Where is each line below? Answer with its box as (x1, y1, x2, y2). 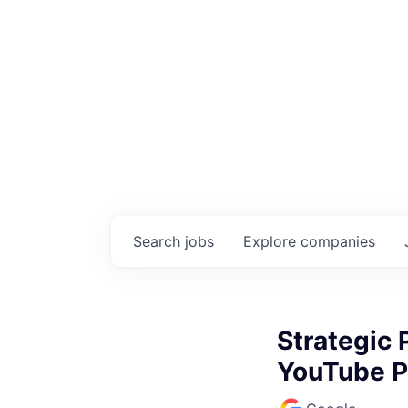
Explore (243, 231, 301, 250)
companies (301, 231, 375, 250)
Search (133, 231, 185, 250)
